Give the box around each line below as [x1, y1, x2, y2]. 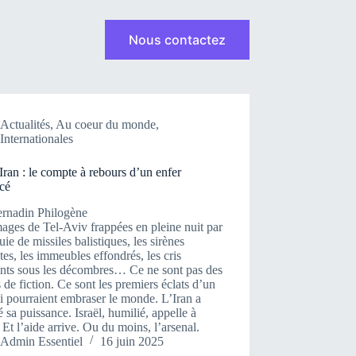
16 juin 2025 [100, 334, 164, 348]
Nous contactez [128, 32, 226, 48]
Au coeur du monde [56, 118, 157, 131]
